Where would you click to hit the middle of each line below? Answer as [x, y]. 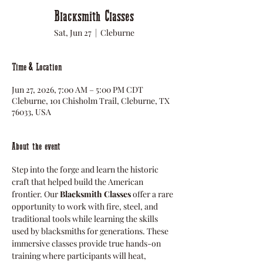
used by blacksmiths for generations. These [91, 231]
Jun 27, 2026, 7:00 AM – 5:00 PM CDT [77, 90]
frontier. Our [36, 194]
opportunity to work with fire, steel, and [86, 206]
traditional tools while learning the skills [86, 219]
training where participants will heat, [80, 256]
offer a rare [153, 194]
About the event [36, 146]
